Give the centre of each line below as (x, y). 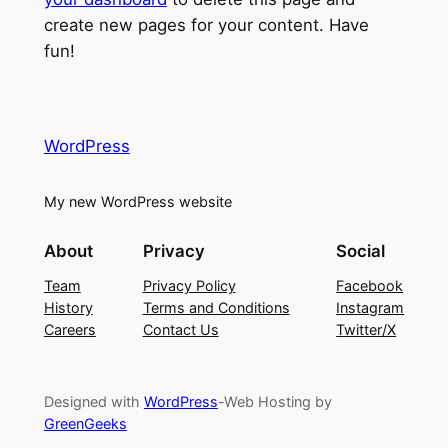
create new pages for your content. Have (206, 25)
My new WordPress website (137, 201)
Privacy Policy (189, 285)
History (68, 307)
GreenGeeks (85, 424)
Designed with (93, 402)
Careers (69, 329)
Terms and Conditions (216, 307)
